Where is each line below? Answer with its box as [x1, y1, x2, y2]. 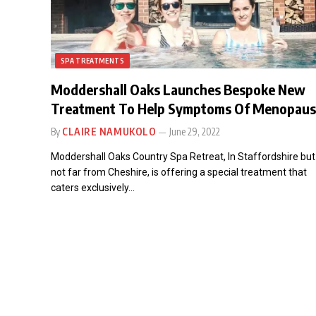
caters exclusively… [51, 181, 135, 193]
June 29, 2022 [169, 125, 221, 138]
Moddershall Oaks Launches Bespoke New [51, 80, 305, 98]
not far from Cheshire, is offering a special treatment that [51, 166, 307, 178]
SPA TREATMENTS [61, 56, 124, 65]
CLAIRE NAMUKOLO [62, 125, 157, 138]
